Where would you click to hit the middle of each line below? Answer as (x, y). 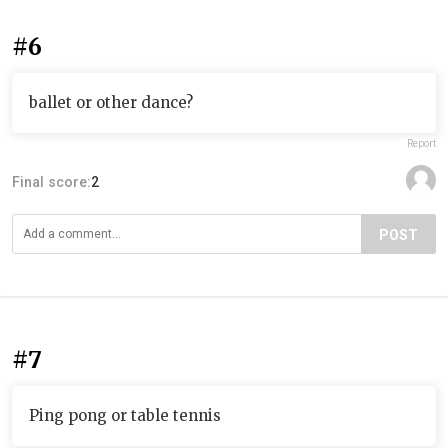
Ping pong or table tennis (125, 415)
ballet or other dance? (111, 102)
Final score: (51, 181)
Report (421, 143)
